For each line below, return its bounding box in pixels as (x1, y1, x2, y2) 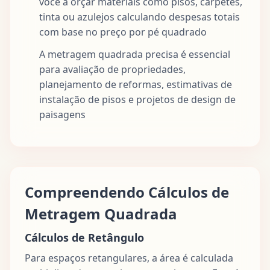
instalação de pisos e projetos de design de (39, 92, 236, 106)
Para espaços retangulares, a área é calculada (25, 251, 233, 265)
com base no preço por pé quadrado (39, 25, 207, 39)
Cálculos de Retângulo (25, 230, 144, 245)
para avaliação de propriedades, (39, 62, 186, 76)
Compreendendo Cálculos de (25, 181, 229, 202)
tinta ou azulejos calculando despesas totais (39, 10, 240, 24)
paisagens (39, 107, 86, 121)
